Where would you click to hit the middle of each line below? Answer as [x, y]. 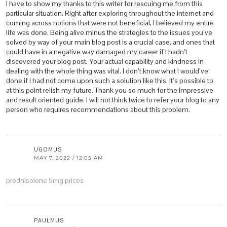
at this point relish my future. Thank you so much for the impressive [110, 90]
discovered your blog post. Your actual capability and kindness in [105, 62]
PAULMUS [49, 221]
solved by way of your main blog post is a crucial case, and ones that [110, 42]
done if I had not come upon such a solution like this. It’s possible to [110, 81]
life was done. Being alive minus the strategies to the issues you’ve [109, 33]
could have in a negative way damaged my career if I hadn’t [97, 52]
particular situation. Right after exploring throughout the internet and [110, 13]
